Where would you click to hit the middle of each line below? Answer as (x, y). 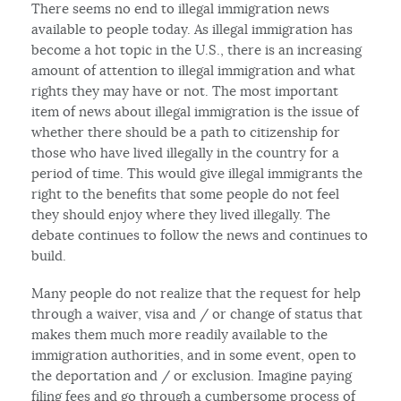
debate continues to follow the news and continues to (200, 235)
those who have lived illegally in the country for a (186, 152)
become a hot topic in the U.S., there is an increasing (197, 49)
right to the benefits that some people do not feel (186, 193)
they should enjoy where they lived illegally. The (181, 214)
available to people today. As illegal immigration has (192, 29)
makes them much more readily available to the (180, 334)
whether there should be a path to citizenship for (186, 132)
